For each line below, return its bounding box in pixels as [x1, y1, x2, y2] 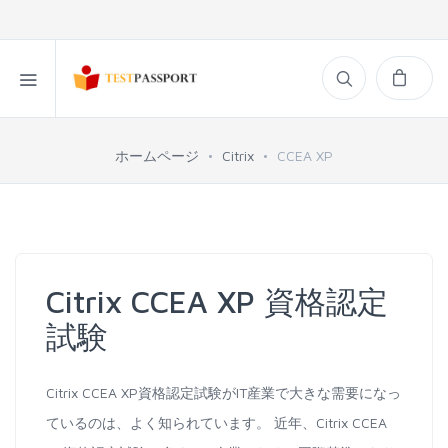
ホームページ [115, 147, 199, 164]
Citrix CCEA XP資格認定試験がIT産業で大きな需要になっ [46, 384, 401, 401]
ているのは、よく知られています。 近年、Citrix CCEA [46, 414, 387, 431]
